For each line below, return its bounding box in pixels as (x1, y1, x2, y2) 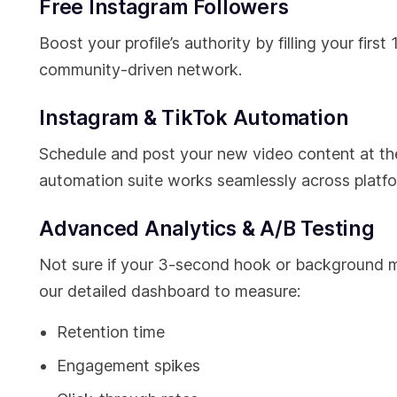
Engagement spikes (57, 356, 200, 376)
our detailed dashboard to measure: (39, 282, 300, 301)
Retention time (57, 323, 165, 342)
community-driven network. (39, 60, 242, 80)
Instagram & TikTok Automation (39, 105, 349, 131)
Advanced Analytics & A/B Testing (39, 216, 375, 242)
